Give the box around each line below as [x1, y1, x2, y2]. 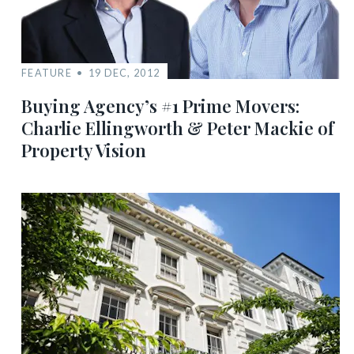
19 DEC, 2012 [88, 66, 160, 79]
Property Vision [21, 138, 146, 162]
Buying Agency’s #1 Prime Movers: [21, 94, 299, 118]
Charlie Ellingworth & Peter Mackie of [21, 116, 334, 140]
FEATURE [21, 66, 72, 79]
